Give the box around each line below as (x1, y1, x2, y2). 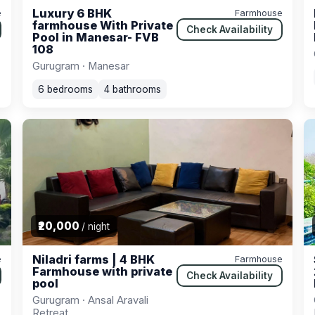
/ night (82, 221, 110, 233)
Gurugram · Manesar (32, 60, 129, 73)
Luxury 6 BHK (32, 6, 112, 21)
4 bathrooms (104, 84, 161, 96)
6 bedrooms (38, 84, 93, 96)
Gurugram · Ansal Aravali (32, 294, 148, 307)
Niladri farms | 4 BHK (32, 252, 155, 267)
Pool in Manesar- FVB (32, 30, 159, 45)
